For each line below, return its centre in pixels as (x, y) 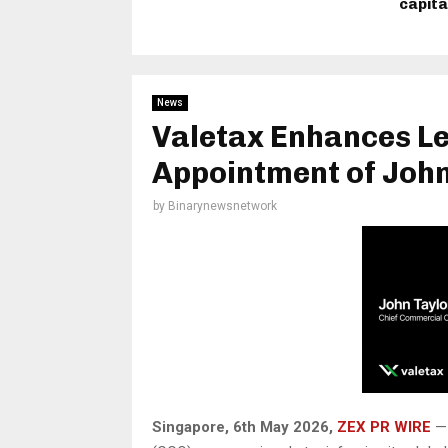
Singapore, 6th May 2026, (242, 427)
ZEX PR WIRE (384, 427)
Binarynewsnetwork (222, 205)
